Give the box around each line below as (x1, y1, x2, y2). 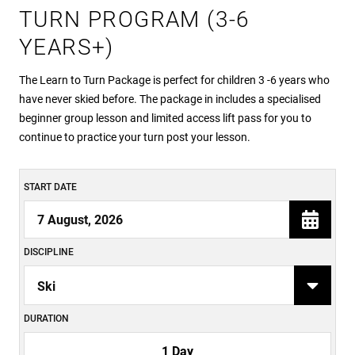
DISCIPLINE (24, 246, 74, 258)
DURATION (24, 313, 69, 325)
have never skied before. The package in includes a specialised (19, 93, 321, 105)
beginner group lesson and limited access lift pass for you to (19, 112, 311, 124)
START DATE (24, 181, 77, 193)
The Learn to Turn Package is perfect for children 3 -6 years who (19, 74, 330, 86)
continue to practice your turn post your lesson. (19, 131, 250, 143)
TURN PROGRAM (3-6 (19, 6, 250, 32)
